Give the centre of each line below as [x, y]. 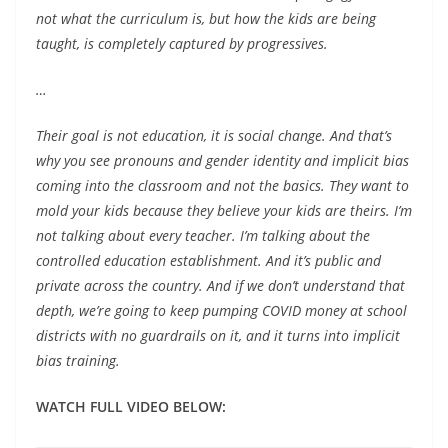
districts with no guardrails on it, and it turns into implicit [218, 335]
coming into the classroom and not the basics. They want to [222, 185]
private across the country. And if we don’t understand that [220, 285]
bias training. [80, 360]
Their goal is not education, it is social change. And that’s [214, 135]
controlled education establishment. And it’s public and [208, 260]
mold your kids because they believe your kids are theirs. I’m [224, 210]
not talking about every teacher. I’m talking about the [203, 235]
